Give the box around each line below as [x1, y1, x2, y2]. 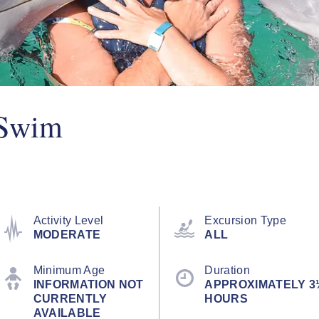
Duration [204, 263, 250, 276]
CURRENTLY [33, 292, 108, 305]
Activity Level [33, 214, 104, 226]
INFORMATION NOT [33, 278, 144, 291]
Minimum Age [33, 263, 105, 276]
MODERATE [33, 228, 101, 241]
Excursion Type [204, 214, 286, 226]
